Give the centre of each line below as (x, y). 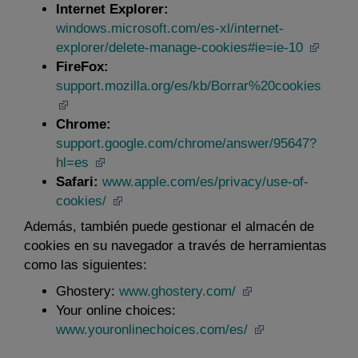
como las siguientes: (86, 265)
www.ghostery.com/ (179, 291)
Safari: (79, 181)
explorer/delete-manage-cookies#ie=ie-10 (181, 47)
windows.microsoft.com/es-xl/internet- (170, 28)
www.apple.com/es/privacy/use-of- (205, 181)
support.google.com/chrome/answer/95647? (186, 143)
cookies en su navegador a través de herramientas (175, 246)
